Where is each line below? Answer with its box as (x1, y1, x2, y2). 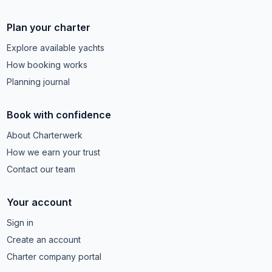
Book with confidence (7, 109, 112, 121)
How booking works (7, 59, 88, 70)
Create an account (7, 234, 81, 245)
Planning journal (7, 76, 70, 87)
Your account (7, 196, 72, 208)
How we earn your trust (7, 147, 101, 157)
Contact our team (7, 164, 76, 174)
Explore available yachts (7, 42, 105, 53)
